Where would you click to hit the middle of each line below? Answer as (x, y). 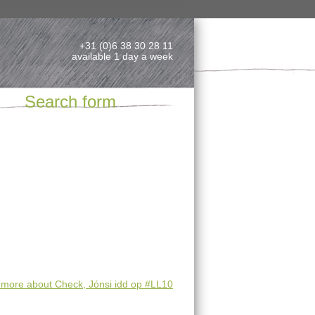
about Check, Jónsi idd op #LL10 (98, 284)
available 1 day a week (122, 56)
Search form (70, 101)
